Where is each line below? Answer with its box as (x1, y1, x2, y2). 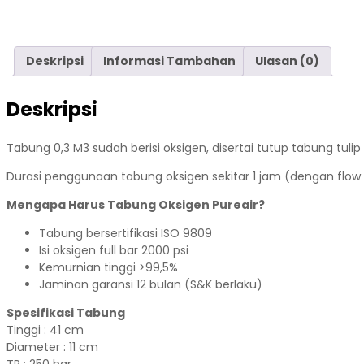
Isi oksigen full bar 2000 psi (39, 241, 188, 258)
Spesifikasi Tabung (6, 304, 125, 321)
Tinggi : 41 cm (6, 321, 84, 338)
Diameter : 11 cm (6, 338, 98, 355)
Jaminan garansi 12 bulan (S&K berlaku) (39, 275, 262, 292)
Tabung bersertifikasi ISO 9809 (39, 224, 212, 241)
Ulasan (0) (255, 53, 319, 70)
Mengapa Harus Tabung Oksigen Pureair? (6, 196, 265, 213)
